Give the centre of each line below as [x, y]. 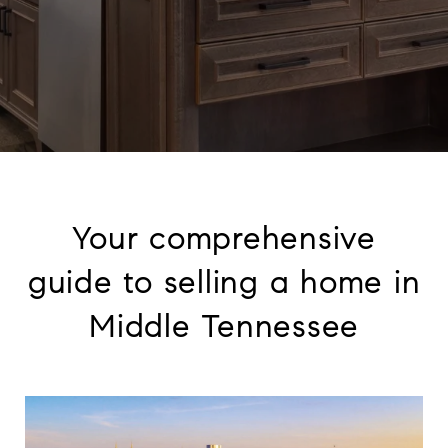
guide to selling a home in [224, 282]
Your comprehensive [224, 238]
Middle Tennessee [224, 326]
